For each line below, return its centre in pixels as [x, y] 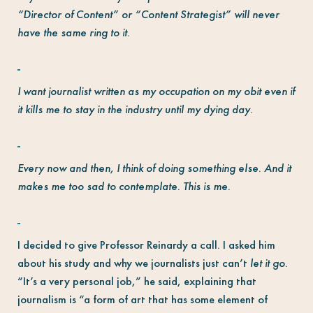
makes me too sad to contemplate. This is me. [124, 186]
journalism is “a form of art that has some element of [142, 299]
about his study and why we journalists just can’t [132, 263]
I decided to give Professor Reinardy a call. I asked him [146, 245]
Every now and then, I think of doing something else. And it [154, 168]
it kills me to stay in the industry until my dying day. [135, 109]
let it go [266, 263]
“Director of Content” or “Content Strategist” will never [148, 14]
